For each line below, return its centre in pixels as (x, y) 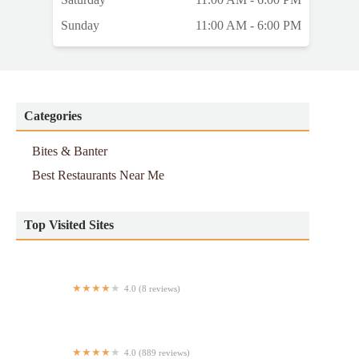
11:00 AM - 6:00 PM (248, 26)
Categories (53, 116)
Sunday (80, 26)
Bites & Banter (70, 151)
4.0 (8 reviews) (152, 289)
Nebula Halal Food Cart (77, 304)
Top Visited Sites (69, 225)
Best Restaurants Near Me (98, 175)
